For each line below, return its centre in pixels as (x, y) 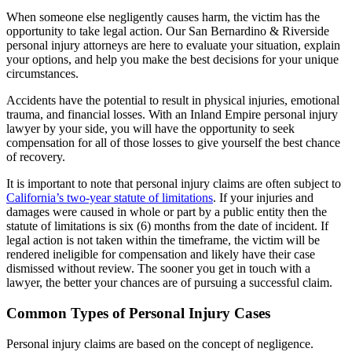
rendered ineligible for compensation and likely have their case (161, 255)
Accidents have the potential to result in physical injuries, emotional (173, 101)
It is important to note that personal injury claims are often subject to (174, 184)
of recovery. (36, 157)
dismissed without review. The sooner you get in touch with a (158, 269)
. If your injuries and (263, 198)
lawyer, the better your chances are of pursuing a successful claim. (169, 283)
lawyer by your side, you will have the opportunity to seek (150, 129)
